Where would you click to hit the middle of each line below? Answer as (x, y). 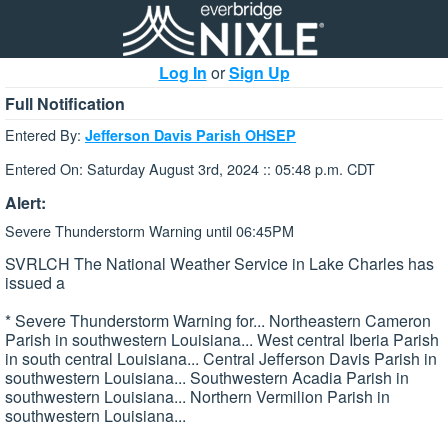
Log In (182, 72)
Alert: (25, 202)
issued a (35, 283)
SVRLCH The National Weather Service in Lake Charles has (219, 264)
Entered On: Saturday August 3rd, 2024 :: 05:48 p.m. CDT (190, 169)
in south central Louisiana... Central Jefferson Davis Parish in (221, 359)
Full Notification (65, 103)
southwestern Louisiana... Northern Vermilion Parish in (197, 397)
